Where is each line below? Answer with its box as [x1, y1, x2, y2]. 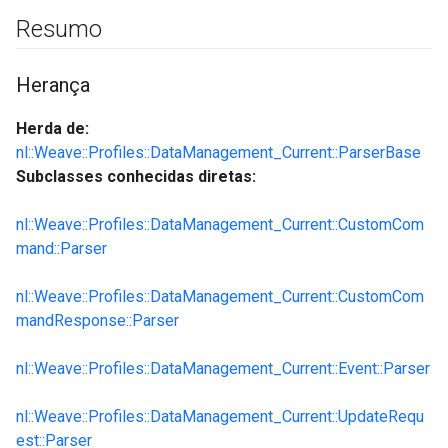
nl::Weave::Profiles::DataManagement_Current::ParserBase [16, 143, 421, 162]
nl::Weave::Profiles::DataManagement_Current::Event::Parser [16, 359, 430, 378]
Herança [16, 73, 90, 97]
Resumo [16, 15, 102, 43]
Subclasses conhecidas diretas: [16, 167, 256, 186]
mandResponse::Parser [16, 311, 179, 330]
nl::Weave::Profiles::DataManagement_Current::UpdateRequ [16, 407, 424, 426]
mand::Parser [16, 239, 107, 258]
